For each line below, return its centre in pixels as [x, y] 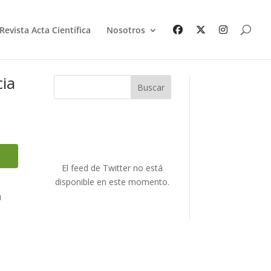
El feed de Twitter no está [113, 168]
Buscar [151, 87]
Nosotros [126, 30]
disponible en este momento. [113, 181]
